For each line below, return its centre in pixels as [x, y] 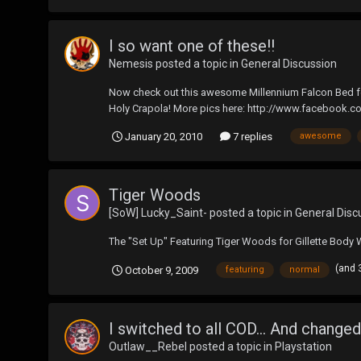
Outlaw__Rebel [148, 346]
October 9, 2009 [162, 270]
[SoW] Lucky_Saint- [158, 212]
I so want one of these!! [192, 46]
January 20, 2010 [164, 136]
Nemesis [131, 63]
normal [305, 270]
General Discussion [289, 63]
